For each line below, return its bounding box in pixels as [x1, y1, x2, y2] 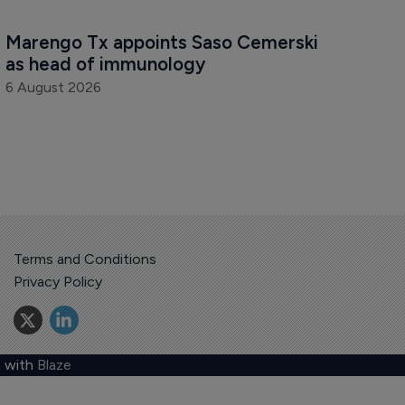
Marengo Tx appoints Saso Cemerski [5, 31, 323, 54]
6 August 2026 [5, 79, 101, 97]
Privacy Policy [13, 272, 102, 290]
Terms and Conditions [13, 250, 156, 268]
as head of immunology [5, 52, 205, 76]
